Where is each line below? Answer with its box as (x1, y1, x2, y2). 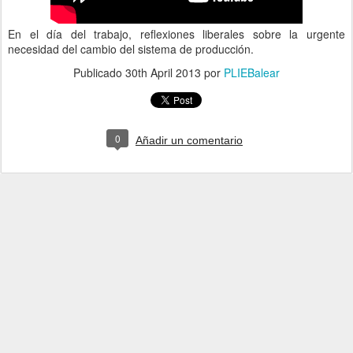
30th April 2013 (125, 65, 201, 80)
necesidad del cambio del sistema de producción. (8, 41, 254, 57)
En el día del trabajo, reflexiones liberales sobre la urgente (8, 26, 345, 42)
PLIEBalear (224, 65, 280, 80)
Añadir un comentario (136, 134, 243, 147)
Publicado (73, 65, 125, 80)
